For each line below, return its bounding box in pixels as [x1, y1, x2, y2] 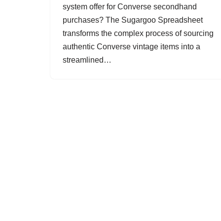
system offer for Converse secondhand [63, 2, 197, 11]
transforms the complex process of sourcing [63, 29, 214, 37]
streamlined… [63, 56, 113, 64]
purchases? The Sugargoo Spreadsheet [63, 16, 203, 24]
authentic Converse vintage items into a [63, 42, 200, 51]
